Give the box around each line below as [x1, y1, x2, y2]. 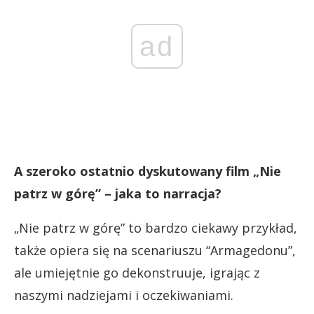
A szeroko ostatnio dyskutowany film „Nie [14, 163, 281, 180]
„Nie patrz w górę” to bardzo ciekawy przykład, [14, 219, 297, 237]
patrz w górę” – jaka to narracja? [14, 185, 221, 203]
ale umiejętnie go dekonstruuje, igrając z [14, 264, 260, 282]
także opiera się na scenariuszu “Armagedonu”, [14, 242, 296, 259]
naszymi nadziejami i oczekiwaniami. [14, 287, 233, 304]
